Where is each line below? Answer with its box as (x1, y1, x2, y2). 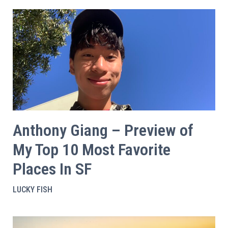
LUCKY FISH (13, 185, 52, 194)
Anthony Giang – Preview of (13, 121, 193, 140)
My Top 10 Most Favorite (13, 140, 170, 159)
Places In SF (13, 159, 92, 179)
